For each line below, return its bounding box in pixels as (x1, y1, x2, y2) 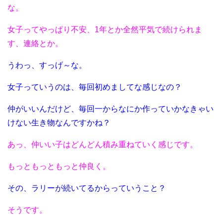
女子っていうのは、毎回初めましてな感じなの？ (7, 83, 182, 92)
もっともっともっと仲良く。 (7, 162, 111, 171)
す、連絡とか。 (7, 39, 63, 48)
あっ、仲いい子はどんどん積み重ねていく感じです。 (7, 140, 198, 149)
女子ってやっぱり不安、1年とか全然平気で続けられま (7, 25, 202, 34)
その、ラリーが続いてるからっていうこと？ (7, 184, 166, 193)
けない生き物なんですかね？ (7, 118, 111, 127)
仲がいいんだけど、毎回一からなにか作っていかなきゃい (7, 105, 214, 113)
